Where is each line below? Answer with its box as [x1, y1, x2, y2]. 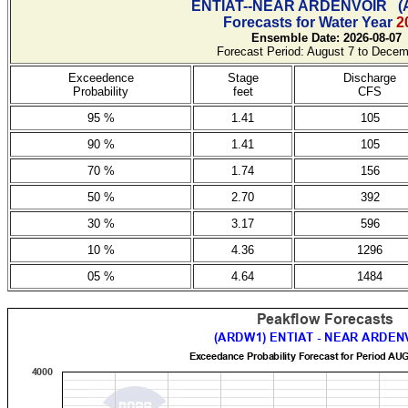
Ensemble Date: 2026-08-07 [250, 31, 402, 45]
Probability [73, 85, 128, 98]
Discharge [343, 71, 396, 85]
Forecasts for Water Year [223, 15, 396, 30]
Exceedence [67, 71, 134, 85]
